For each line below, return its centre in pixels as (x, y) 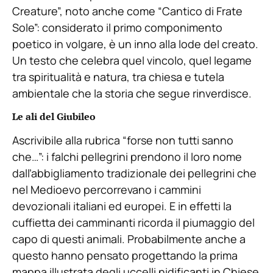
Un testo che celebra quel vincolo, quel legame (132, 61)
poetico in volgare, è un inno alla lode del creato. (135, 44)
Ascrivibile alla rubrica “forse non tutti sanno (123, 140)
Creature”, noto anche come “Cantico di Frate (127, 11)
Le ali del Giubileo (54, 116)
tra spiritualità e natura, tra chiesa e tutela (118, 77)
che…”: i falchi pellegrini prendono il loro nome (127, 156)
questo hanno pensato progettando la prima (125, 255)
